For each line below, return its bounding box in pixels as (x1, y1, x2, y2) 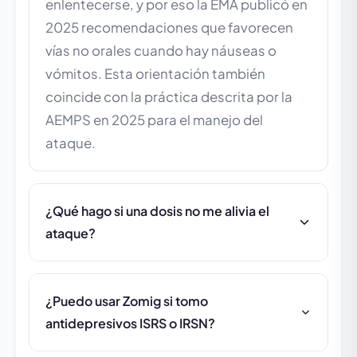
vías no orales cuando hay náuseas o (45, 42, 277, 60)
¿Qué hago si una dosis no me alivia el (45, 202, 269, 220)
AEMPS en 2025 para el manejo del (45, 112, 263, 129)
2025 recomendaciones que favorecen (45, 19, 293, 37)
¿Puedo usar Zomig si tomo (45, 292, 208, 310)
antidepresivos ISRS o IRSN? (45, 315, 215, 332)
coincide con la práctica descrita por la (45, 88, 292, 106)
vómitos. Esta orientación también (45, 65, 265, 83)
